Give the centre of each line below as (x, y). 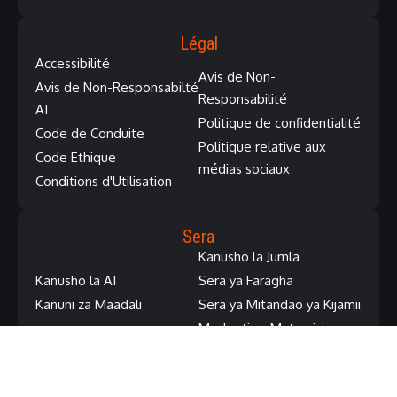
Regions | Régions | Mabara (198, 384)
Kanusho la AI (76, 281)
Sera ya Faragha (246, 281)
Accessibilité (73, 64)
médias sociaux (244, 168)
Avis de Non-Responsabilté (117, 88)
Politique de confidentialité (280, 122)
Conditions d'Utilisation (104, 182)
